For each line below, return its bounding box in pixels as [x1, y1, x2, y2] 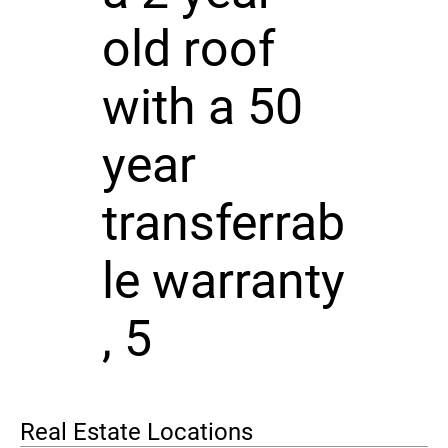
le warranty [101, 251, 345, 310]
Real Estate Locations [20, 417, 253, 446]
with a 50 [101, 77, 303, 136]
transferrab [101, 193, 345, 252]
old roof [101, 19, 275, 78]
